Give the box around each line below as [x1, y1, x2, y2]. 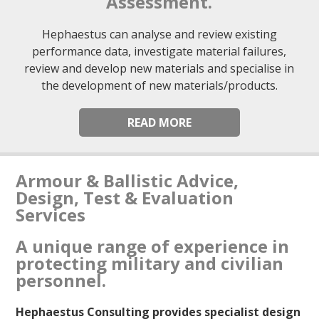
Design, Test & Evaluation [16, 185, 234, 209]
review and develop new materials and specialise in [24, 60, 295, 76]
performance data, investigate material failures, [32, 43, 287, 59]
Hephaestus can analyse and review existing [41, 26, 277, 42]
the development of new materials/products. [41, 77, 278, 93]
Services [16, 202, 86, 226]
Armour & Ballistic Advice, [16, 168, 239, 192]
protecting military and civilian [16, 251, 284, 275]
